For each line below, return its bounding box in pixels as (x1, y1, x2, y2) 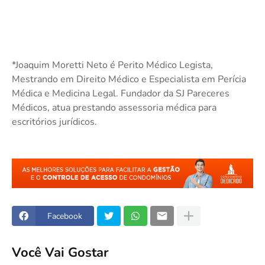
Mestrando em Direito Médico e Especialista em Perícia (12, 72, 246, 86)
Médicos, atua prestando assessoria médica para (12, 101, 216, 114)
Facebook (47, 210, 82, 222)
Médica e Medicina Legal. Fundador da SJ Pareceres (12, 86, 230, 100)
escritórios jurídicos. (12, 115, 97, 128)
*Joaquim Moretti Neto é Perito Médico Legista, (12, 58, 213, 72)
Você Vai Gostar (12, 243, 109, 261)
